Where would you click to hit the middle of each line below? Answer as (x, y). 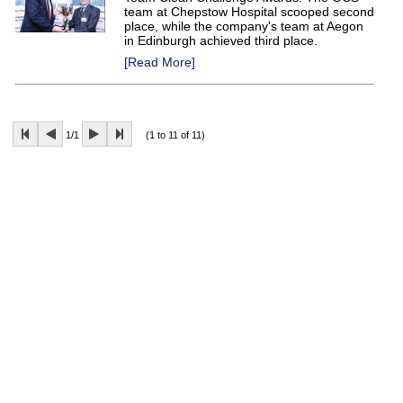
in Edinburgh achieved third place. (221, 40)
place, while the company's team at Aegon (244, 26)
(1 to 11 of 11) (169, 135)
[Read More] (160, 62)
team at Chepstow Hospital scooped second (249, 12)
